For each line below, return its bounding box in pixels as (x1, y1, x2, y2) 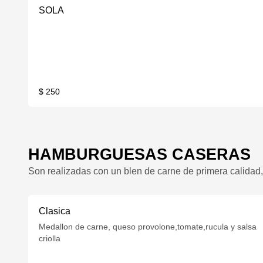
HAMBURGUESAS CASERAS (28, 145, 251, 163)
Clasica (39, 206, 71, 216)
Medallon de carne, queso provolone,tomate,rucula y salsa (39, 222, 257, 231)
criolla (39, 234, 61, 243)
